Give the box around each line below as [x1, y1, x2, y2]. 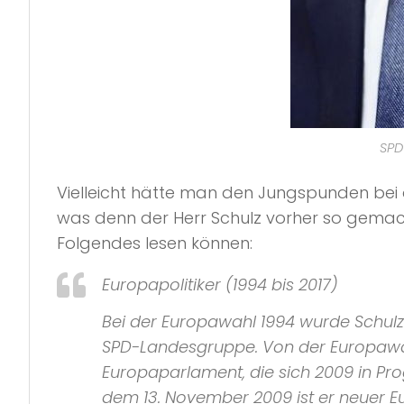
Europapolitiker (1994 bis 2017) [102, 272, 338, 296]
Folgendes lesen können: [57, 231, 252, 254]
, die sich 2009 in [243, 361, 376, 384]
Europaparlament [102, 361, 243, 384]
